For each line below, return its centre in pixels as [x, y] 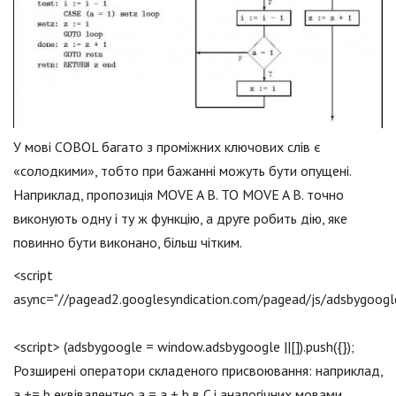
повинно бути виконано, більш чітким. [128, 242]
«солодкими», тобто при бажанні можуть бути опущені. [182, 170]
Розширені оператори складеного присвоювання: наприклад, [198, 370]
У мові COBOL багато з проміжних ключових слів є [167, 146]
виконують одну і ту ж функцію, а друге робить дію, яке [180, 218]
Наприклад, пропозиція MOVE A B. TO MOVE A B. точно [179, 194]
